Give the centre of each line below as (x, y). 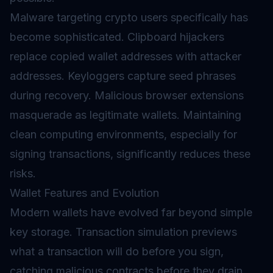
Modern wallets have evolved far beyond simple (131, 212)
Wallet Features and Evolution (84, 193)
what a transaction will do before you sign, (117, 251)
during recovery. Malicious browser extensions (127, 95)
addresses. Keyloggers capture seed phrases (123, 76)
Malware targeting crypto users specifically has (129, 17)
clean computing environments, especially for (123, 134)
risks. (23, 173)
